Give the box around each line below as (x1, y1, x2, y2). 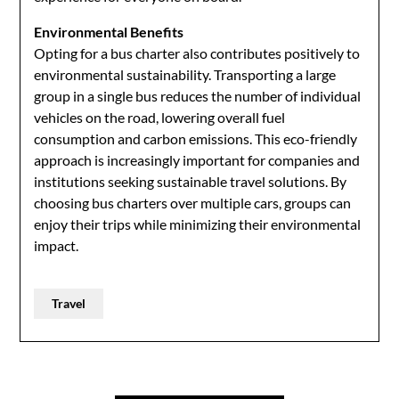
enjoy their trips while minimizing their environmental (34, 216, 362, 232)
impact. (34, 237, 79, 254)
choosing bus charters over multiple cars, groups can (34, 194, 352, 211)
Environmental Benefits (34, 23, 184, 40)
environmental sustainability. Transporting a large (34, 66, 337, 83)
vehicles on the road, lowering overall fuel (34, 109, 286, 126)
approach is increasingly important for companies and (34, 151, 361, 168)
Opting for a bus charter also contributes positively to (34, 45, 361, 61)
